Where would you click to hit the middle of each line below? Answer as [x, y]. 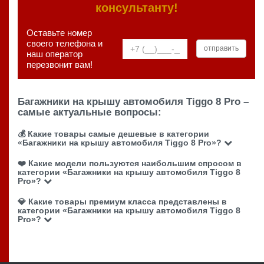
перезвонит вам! [60, 64]
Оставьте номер [59, 32]
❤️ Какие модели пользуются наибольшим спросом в [130, 163]
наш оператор [55, 54]
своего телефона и [65, 43]
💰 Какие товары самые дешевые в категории [113, 133]
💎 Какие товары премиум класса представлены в [122, 201]
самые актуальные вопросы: [90, 112]
